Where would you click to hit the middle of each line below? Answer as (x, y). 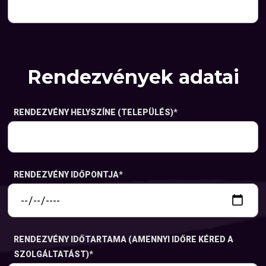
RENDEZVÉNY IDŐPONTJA (66, 174)
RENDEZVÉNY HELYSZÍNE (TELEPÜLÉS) (94, 112)
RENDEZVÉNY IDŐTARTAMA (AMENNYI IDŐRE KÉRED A (124, 240)
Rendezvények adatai (133, 77)
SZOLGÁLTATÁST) (52, 254)
